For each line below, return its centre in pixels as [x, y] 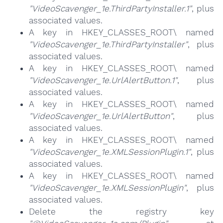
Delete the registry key [121, 212]
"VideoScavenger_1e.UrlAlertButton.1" [103, 80]
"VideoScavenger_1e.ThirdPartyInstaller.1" [110, 9]
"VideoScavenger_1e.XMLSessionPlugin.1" [110, 152]
